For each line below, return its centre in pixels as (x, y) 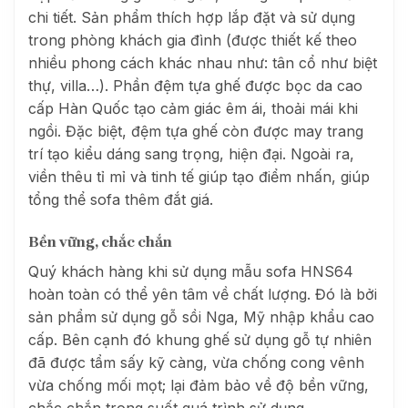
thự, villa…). (68, 86)
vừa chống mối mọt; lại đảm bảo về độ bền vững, (199, 386)
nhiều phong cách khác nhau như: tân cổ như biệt (203, 63)
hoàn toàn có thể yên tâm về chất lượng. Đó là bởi (203, 295)
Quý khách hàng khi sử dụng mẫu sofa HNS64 (191, 272)
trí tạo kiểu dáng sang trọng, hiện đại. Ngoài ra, (191, 154)
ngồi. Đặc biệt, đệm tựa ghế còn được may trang (196, 132)
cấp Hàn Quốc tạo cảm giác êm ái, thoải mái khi (193, 109)
